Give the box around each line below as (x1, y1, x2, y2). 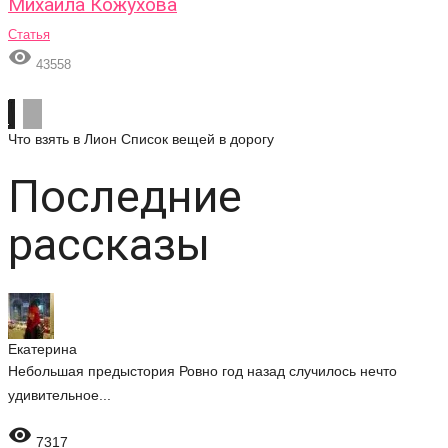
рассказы (8, 218, 210, 271)
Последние (8, 170, 242, 223)
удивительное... (8, 387, 111, 403)
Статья (8, 27, 50, 42)
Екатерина (8, 341, 77, 357)
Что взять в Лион (8, 131, 117, 147)
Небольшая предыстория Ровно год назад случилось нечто (8, 363, 397, 379)
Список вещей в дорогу (121, 131, 274, 147)
